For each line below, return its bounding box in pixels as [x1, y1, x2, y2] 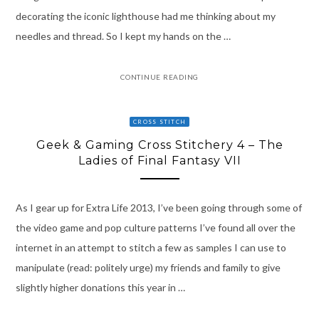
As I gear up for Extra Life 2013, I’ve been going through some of [15, 202, 302, 214]
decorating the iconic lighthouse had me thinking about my [15, 9, 276, 22]
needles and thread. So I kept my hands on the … [15, 29, 231, 42]
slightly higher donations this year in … [15, 281, 185, 294]
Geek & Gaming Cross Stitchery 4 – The [36, 137, 283, 152]
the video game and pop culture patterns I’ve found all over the [15, 221, 296, 234]
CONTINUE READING [120, 72, 199, 81]
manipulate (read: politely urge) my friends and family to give [15, 261, 281, 274]
